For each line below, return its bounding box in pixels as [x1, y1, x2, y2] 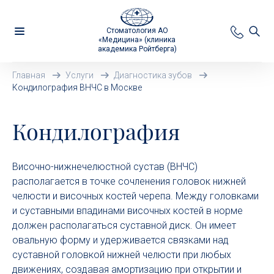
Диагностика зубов [114, 70, 192, 80]
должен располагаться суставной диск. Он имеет [12, 220, 236, 231]
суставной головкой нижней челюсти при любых [12, 249, 231, 261]
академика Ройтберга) [97, 45, 177, 53]
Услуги [65, 70, 94, 80]
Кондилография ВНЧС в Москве [12, 83, 142, 92]
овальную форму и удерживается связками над [12, 234, 229, 246]
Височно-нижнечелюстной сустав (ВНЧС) [12, 161, 198, 172]
